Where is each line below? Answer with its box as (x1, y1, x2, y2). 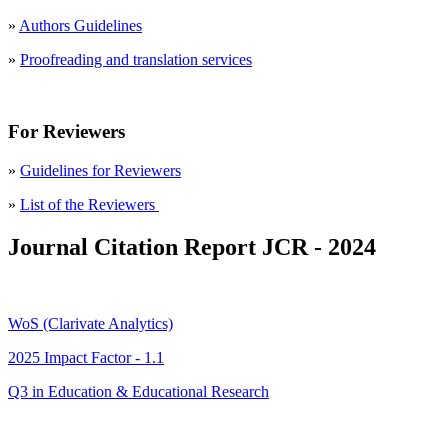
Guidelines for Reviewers (20, 162, 181, 180)
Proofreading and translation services (20, 50, 252, 68)
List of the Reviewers (20, 196, 159, 214)
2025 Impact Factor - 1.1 (8, 348, 164, 366)
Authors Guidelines (19, 16, 142, 34)
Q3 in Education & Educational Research (8, 382, 269, 400)
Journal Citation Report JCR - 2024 (8, 233, 376, 260)
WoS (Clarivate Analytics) (8, 314, 173, 332)
